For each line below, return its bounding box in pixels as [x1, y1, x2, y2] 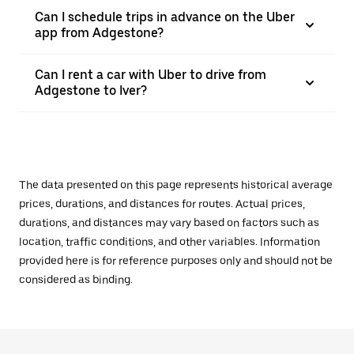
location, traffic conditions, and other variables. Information [19, 235, 320, 248]
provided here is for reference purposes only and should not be [19, 254, 333, 267]
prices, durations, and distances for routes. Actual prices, [19, 198, 305, 210]
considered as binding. [19, 273, 133, 286]
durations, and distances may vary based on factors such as [19, 217, 319, 229]
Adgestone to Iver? [35, 83, 147, 98]
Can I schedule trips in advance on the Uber [35, 9, 295, 24]
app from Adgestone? [35, 25, 164, 40]
